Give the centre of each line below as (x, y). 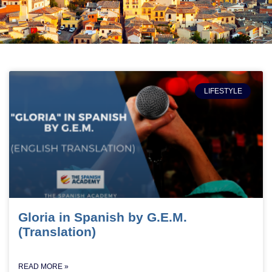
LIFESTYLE (223, 91)
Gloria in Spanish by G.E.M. (103, 217)
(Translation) (57, 232)
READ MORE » (43, 267)
